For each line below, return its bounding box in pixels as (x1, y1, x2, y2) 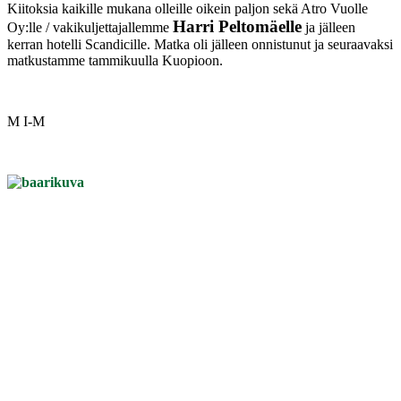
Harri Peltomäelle (173, 16, 302, 36)
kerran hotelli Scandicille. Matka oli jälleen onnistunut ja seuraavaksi (7, 36, 393, 52)
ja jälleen (302, 19, 355, 35)
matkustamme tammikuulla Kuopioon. (7, 52, 223, 68)
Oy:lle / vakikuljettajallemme (7, 19, 173, 35)
